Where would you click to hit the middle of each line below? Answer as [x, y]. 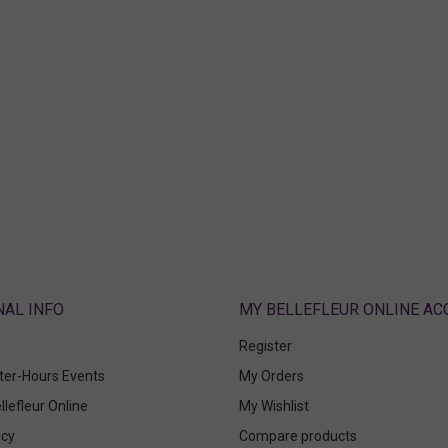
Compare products [298, 436]
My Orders [271, 376]
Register [265, 346]
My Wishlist [274, 406]
